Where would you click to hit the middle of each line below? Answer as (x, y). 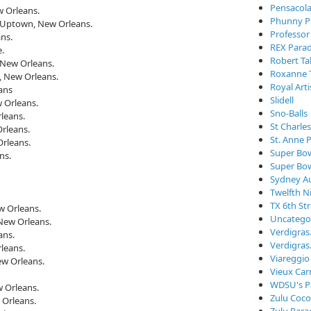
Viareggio (290, 258)
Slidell (282, 100)
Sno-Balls (289, 113)
